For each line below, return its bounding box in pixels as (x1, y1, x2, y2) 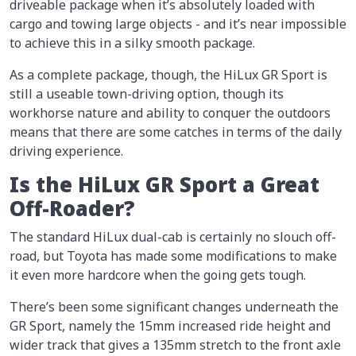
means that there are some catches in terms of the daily (10, 122, 342, 141)
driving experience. (10, 141, 123, 160)
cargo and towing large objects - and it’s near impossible (10, 14, 346, 33)
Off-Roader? (10, 194, 134, 222)
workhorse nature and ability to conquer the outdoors (10, 103, 331, 122)
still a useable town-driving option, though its (10, 84, 284, 103)
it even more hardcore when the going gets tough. (10, 265, 306, 284)
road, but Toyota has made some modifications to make (10, 246, 337, 265)
